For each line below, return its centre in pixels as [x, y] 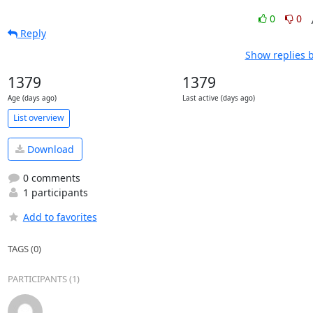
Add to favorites [60, 217]
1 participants [54, 192]
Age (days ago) [32, 98]
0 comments [50, 178]
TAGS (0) [24, 249]
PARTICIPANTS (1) [43, 279]
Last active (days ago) [219, 98]
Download [49, 149]
